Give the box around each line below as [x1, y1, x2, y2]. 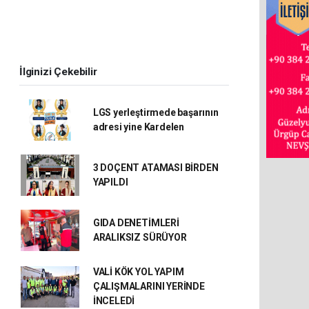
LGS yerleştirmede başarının [92, 107, 219, 118]
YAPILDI [92, 177, 128, 188]
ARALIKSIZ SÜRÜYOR [92, 232, 187, 243]
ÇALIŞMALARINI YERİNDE [92, 281, 205, 292]
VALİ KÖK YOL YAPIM [92, 266, 184, 277]
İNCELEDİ [92, 295, 135, 306]
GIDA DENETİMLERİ [92, 217, 179, 228]
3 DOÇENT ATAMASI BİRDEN [92, 162, 219, 173]
